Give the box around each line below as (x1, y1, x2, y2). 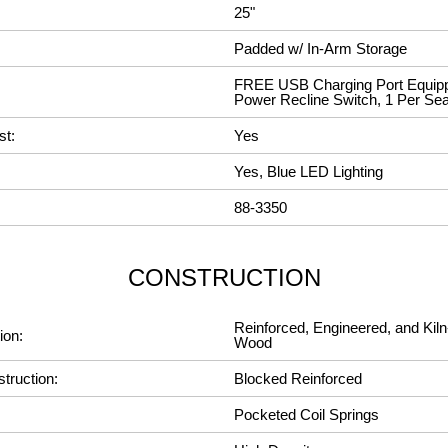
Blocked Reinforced (234, 370, 362, 387)
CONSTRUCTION (127, 264, 321, 291)
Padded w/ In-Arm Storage (234, 40, 407, 57)
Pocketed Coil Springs (234, 406, 379, 423)
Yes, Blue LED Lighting (234, 163, 383, 180)
